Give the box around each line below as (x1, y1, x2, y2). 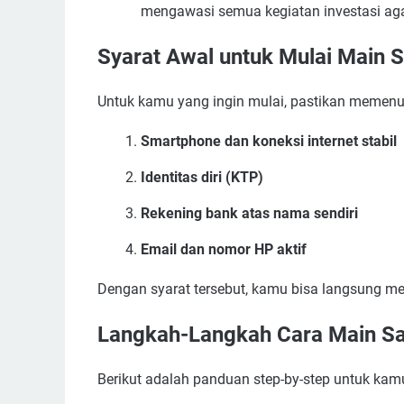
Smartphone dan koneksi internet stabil (141, 132, 397, 150)
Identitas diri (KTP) (141, 168, 263, 186)
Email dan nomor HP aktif (141, 240, 307, 258)
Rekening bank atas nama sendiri (141, 204, 358, 222)
